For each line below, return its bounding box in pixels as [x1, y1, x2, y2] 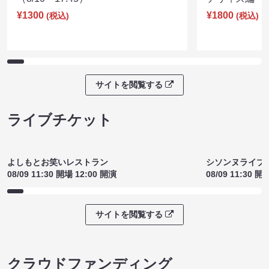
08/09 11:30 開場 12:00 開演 [7, 169, 116, 180]
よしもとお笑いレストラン [7, 157, 108, 168]
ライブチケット [7, 112, 112, 128]
